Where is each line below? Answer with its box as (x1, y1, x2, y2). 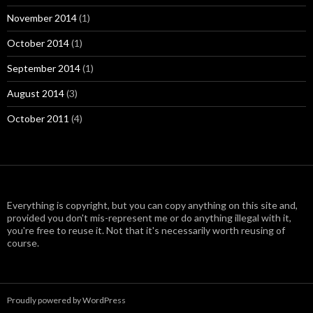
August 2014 (7, 87, 64, 99)
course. (7, 236, 39, 249)
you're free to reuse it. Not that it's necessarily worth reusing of (7, 224, 285, 236)
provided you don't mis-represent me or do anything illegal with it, (7, 211, 291, 224)
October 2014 (7, 36, 69, 49)
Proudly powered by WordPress (7, 294, 126, 305)
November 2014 (7, 11, 77, 24)
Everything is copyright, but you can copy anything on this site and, (7, 198, 298, 211)
